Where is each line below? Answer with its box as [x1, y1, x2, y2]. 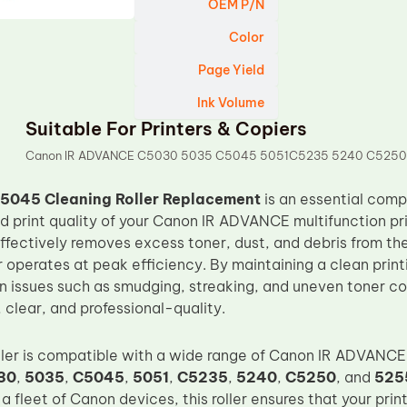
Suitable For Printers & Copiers [25, 117, 308, 140]
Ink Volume [197, 94, 265, 111]
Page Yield [198, 62, 265, 78]
